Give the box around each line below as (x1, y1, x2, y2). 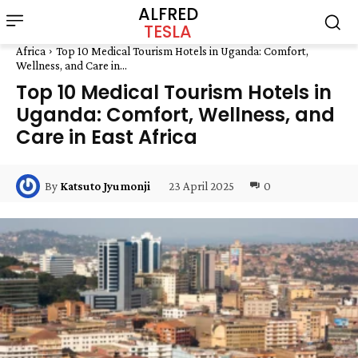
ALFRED (137, 2, 198, 26)
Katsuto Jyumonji (60, 180, 150, 193)
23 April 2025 (169, 179, 234, 193)
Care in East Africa (16, 124, 197, 150)
